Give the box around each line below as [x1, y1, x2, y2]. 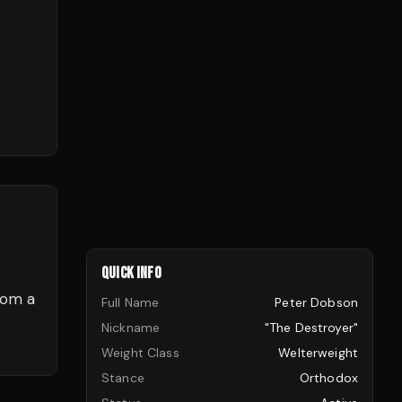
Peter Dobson [275, 294, 358, 310]
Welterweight [278, 345, 358, 361]
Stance [101, 370, 144, 386]
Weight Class [101, 345, 179, 361]
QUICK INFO [101, 264, 162, 283]
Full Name [101, 294, 160, 310]
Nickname [101, 319, 161, 336]
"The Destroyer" [264, 319, 358, 336]
